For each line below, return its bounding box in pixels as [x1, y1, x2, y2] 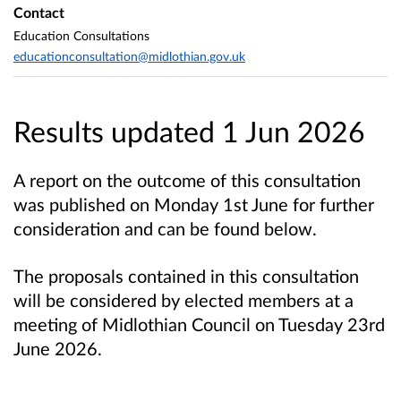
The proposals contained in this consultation [13, 264, 359, 286]
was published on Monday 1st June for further [13, 192, 374, 215]
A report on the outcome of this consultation [13, 168, 361, 191]
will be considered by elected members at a [13, 288, 354, 311]
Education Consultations [13, 27, 149, 43]
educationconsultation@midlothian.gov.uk [13, 48, 245, 64]
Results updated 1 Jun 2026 [13, 113, 365, 149]
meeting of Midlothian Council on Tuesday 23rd [13, 312, 385, 335]
